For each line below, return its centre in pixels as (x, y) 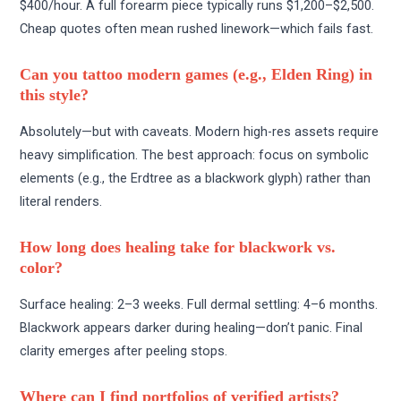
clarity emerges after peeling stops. (124, 350)
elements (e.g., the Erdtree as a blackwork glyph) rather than (196, 178)
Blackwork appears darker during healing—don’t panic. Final (192, 327)
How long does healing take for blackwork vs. (178, 247)
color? (42, 268)
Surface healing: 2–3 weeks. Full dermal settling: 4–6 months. (199, 304)
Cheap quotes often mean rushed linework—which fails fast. (197, 28)
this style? (55, 95)
